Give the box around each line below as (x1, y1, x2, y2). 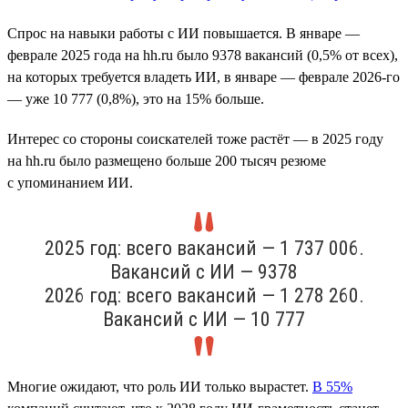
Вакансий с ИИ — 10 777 (103, 307, 305, 331)
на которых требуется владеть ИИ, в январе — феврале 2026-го (7, 68, 400, 85)
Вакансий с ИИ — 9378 (110, 260, 298, 283)
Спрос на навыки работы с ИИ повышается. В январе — (7, 25, 360, 41)
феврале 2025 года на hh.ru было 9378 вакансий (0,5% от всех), (7, 46, 398, 63)
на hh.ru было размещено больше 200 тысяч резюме (7, 152, 326, 168)
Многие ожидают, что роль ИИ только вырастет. (7, 378, 312, 394)
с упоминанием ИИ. (7, 174, 133, 190)
